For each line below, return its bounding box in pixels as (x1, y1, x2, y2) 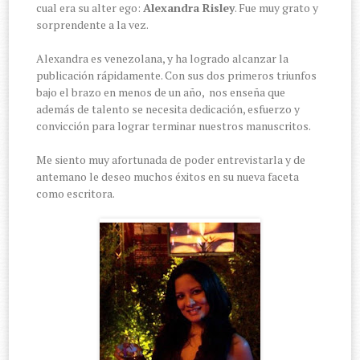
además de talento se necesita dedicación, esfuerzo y (36, 101, 301, 117)
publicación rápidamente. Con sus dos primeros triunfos (36, 67, 317, 84)
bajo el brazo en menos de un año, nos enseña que (36, 84, 286, 100)
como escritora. (36, 186, 116, 202)
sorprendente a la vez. (36, 17, 149, 33)
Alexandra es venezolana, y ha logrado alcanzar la (36, 51, 289, 67)
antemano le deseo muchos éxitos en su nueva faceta (36, 169, 300, 185)
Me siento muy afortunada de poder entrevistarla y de (36, 152, 306, 168)
